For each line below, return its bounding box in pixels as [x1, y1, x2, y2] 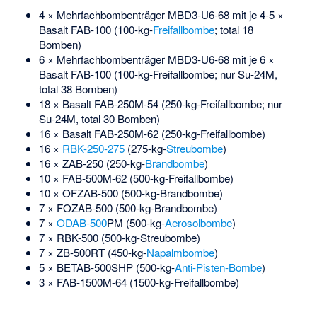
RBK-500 [56, 229, 98, 245]
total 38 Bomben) [38, 81, 117, 96]
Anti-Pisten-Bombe [174, 259, 262, 275]
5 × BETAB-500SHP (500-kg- [38, 259, 175, 275]
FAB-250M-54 [93, 96, 158, 111]
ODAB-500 [56, 214, 107, 230]
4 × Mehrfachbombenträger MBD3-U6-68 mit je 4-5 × [38, 6, 284, 22]
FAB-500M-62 [62, 170, 127, 185]
